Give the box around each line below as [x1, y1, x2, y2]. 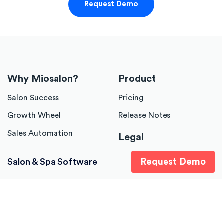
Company [7, 172, 52, 183]
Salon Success [7, 93, 59, 102]
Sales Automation [7, 129, 73, 137]
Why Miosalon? [7, 73, 78, 84]
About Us [7, 192, 41, 201]
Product [118, 73, 156, 84]
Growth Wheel [7, 111, 61, 119]
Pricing [118, 93, 144, 102]
